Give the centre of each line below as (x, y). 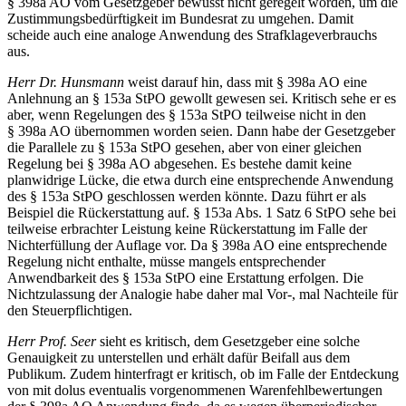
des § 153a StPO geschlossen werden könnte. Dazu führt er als (187, 197)
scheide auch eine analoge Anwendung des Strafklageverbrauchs (192, 35)
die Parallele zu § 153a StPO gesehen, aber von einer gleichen (184, 148)
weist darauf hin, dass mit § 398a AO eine (247, 82)
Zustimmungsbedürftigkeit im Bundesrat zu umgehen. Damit (180, 19)
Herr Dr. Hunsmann (68, 82)
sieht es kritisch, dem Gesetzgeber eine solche (230, 342)
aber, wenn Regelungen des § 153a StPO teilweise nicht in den (187, 115)
